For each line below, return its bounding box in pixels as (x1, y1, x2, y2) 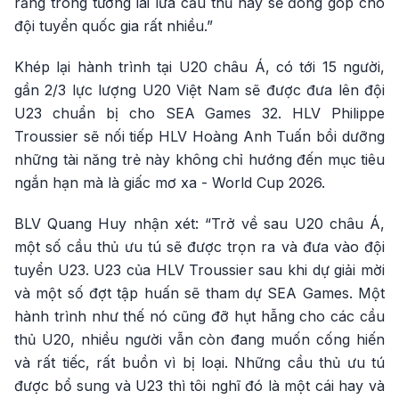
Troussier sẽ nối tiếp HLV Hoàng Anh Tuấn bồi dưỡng (14, 127, 385, 145)
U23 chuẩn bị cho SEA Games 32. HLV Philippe (14, 104, 385, 122)
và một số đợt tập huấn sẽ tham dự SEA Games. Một (14, 284, 385, 302)
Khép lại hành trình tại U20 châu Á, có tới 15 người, (14, 58, 385, 76)
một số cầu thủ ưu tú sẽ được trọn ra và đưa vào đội (14, 238, 385, 256)
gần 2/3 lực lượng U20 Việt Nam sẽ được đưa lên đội (14, 81, 385, 99)
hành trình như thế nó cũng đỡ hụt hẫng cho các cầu (14, 307, 385, 325)
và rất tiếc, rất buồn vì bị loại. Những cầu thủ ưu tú (14, 354, 385, 371)
